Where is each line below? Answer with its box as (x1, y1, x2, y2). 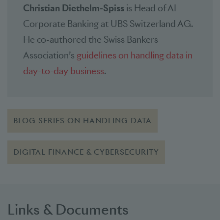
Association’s (23, 49, 77, 61)
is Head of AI (126, 2, 176, 14)
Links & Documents (7, 200, 129, 219)
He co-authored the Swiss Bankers (23, 33, 158, 45)
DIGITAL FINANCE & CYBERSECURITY (13, 147, 160, 157)
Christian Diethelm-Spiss (23, 2, 126, 14)
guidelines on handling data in (77, 49, 192, 61)
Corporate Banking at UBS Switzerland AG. (23, 18, 192, 29)
